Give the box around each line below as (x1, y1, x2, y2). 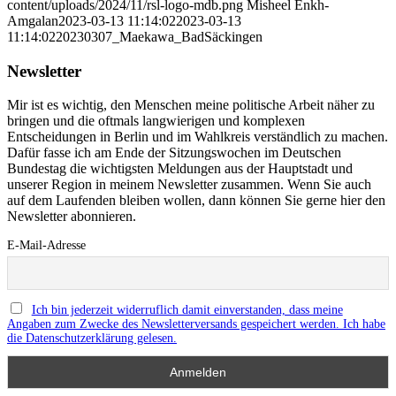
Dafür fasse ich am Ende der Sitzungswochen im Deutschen (7, 145, 341, 161)
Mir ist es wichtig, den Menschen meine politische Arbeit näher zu (7, 97, 375, 113)
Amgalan (7, 12, 58, 28)
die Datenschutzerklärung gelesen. (7, 331, 177, 345)
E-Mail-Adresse (7, 239, 86, 253)
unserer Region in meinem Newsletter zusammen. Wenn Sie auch (7, 177, 371, 193)
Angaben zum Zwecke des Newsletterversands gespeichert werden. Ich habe (7, 316, 385, 331)
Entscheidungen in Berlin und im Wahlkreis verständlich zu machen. (7, 129, 388, 145)
